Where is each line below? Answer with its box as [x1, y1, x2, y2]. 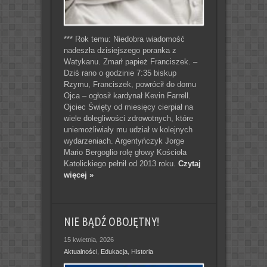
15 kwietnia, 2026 [63, 235, 114, 243]
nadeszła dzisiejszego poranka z [63, 45, 176, 55]
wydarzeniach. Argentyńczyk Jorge [63, 136, 184, 145]
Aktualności [63, 247, 97, 255]
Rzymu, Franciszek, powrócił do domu [63, 79, 196, 89]
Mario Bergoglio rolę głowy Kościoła [63, 147, 187, 157]
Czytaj [178, 159, 201, 168]
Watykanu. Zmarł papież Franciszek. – [63, 57, 197, 66]
